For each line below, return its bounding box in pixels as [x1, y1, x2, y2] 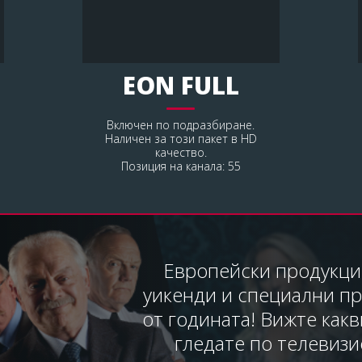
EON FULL [122, 68, 239, 102]
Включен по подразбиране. [107, 116, 255, 133]
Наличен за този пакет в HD [104, 130, 257, 146]
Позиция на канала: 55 [120, 158, 241, 174]
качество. [154, 144, 207, 160]
